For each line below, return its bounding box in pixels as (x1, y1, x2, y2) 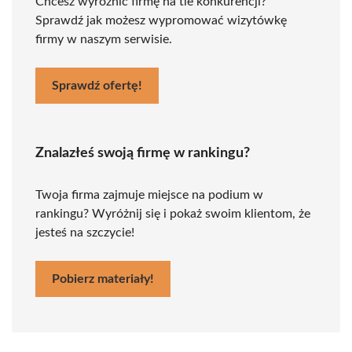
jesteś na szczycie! (35, 226, 134, 239)
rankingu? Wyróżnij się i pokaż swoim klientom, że (35, 207, 310, 220)
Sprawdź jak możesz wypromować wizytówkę (35, 14, 287, 27)
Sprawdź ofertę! (52, 79, 142, 92)
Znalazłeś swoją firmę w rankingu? (35, 146, 250, 160)
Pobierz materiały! (52, 273, 154, 285)
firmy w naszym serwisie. (35, 33, 172, 46)
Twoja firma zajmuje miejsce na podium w (35, 189, 263, 201)
